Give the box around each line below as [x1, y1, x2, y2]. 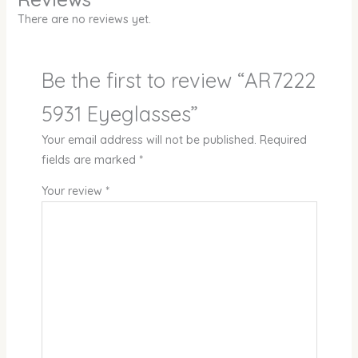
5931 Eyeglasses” [41, 100, 198, 126]
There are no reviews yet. [17, 11, 151, 26]
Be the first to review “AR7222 [41, 66, 316, 93]
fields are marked [41, 152, 139, 167]
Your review [41, 183, 105, 198]
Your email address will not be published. [41, 132, 257, 147]
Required [259, 132, 307, 147]
